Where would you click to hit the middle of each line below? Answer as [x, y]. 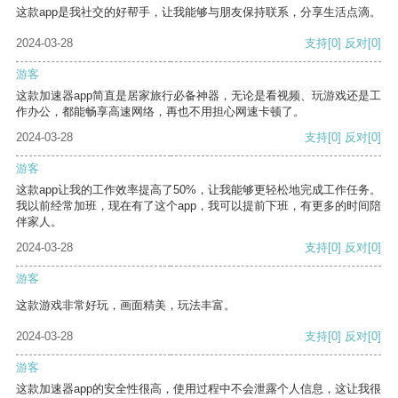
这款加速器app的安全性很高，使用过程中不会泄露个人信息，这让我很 [199, 389]
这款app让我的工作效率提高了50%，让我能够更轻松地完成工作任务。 [199, 190]
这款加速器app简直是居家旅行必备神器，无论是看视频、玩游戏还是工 [199, 96]
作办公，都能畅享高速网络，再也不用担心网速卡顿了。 [160, 112]
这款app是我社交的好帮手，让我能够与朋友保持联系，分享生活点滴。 [199, 12]
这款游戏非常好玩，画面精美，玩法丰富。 [126, 306]
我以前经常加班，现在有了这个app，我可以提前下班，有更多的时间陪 [199, 206]
